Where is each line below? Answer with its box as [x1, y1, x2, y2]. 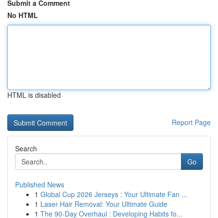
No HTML [7, 10, 38, 20]
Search [15, 144, 37, 153]
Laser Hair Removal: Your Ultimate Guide [40, 199, 167, 209]
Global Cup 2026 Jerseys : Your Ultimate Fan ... [40, 189, 187, 199]
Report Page [172, 117, 211, 127]
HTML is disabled [7, 90, 61, 100]
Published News [15, 180, 64, 189]
